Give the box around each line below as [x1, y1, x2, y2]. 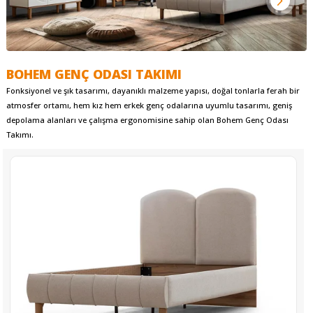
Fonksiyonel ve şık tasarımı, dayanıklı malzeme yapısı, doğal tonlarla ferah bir [6, 85, 300, 96]
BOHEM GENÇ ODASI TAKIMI [6, 66, 182, 83]
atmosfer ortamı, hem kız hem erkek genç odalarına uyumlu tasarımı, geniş [6, 100, 292, 111]
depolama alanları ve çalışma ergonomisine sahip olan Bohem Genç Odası [6, 115, 289, 126]
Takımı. [6, 129, 34, 140]
